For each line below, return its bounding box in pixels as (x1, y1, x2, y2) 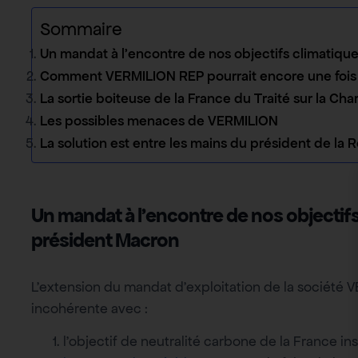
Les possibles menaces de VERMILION (40, 111, 281, 129)
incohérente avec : (31, 299, 148, 317)
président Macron (31, 227, 179, 253)
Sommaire (40, 17, 122, 41)
